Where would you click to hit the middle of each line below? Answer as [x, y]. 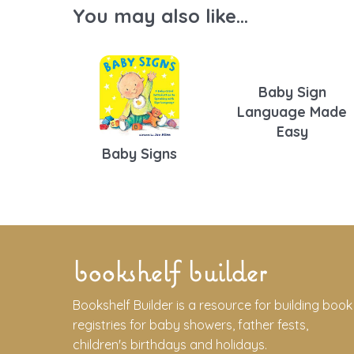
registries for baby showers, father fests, [190, 324]
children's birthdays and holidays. [170, 344]
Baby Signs [140, 153]
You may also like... [160, 16]
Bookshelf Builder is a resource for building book [213, 305]
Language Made [292, 112]
